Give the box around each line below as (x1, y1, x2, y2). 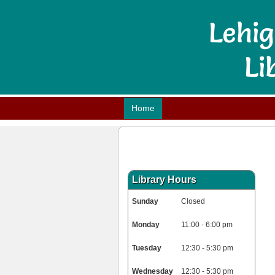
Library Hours (132, 174, 196, 185)
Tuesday (132, 244, 161, 252)
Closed (181, 197, 205, 206)
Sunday (132, 197, 158, 206)
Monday (132, 220, 160, 229)
